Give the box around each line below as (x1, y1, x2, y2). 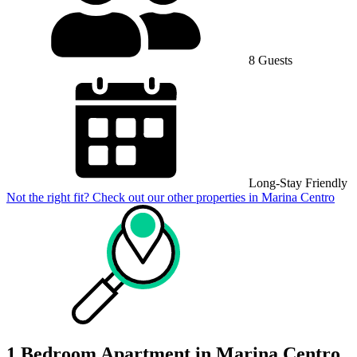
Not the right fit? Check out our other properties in (6, 190, 261, 204)
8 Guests (245, 53, 292, 67)
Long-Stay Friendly (245, 175, 347, 190)
